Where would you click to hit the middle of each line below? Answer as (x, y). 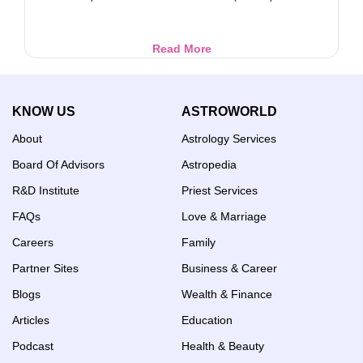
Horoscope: (243, 80)
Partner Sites (45, 268)
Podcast (33, 346)
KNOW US (44, 111)
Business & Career (229, 268)
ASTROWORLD (229, 111)
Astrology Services (229, 138)
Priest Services (220, 190)
